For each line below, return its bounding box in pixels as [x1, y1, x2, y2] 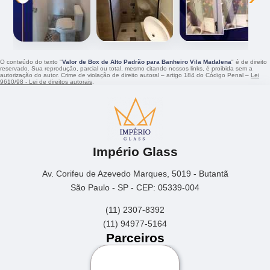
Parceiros [105, 230, 165, 245]
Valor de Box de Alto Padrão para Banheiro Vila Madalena [62, 58, 231, 66]
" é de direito [231, 58, 267, 66]
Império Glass [92, 144, 178, 159]
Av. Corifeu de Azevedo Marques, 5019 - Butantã [42, 168, 228, 178]
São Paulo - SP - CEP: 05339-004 [71, 182, 199, 192]
